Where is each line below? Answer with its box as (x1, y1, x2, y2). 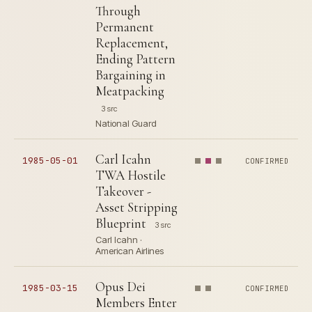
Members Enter (95, 295, 177, 311)
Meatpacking (95, 83, 164, 99)
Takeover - (95, 183, 151, 199)
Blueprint (95, 215, 146, 231)
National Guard (95, 118, 157, 129)
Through (95, 3, 141, 19)
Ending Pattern (95, 51, 175, 67)
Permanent (95, 19, 154, 35)
